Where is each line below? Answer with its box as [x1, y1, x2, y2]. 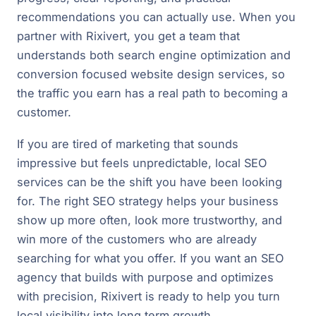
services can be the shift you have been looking [17, 174, 282, 189]
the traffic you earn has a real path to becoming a [17, 85, 288, 100]
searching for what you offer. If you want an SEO [17, 250, 284, 265]
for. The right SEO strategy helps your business [17, 193, 279, 208]
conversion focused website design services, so [17, 66, 285, 81]
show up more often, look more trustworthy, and [17, 212, 282, 227]
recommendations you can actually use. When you [17, 9, 296, 24]
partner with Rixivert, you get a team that [17, 28, 240, 43]
